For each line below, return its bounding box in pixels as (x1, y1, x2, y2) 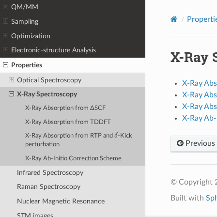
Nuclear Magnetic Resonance (16, 197, 105, 205)
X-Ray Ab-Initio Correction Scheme (25, 155, 122, 162)
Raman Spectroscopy (16, 183, 80, 191)
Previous (183, 139, 215, 147)
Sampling (11, 18, 39, 26)
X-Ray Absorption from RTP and (25, 133, 115, 139)
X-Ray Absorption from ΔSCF (25, 105, 106, 112)
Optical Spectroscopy (16, 76, 81, 84)
